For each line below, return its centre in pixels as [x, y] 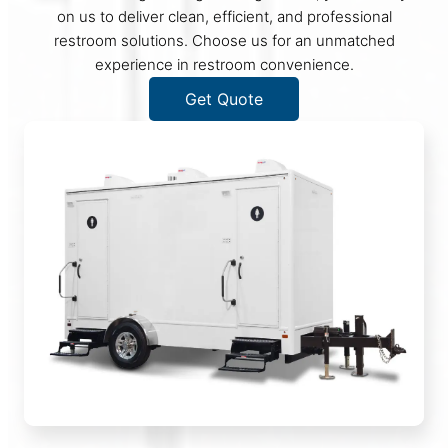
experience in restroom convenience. [224, 65]
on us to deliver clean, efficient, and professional [224, 17]
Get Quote [224, 99]
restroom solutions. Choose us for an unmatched [224, 41]
